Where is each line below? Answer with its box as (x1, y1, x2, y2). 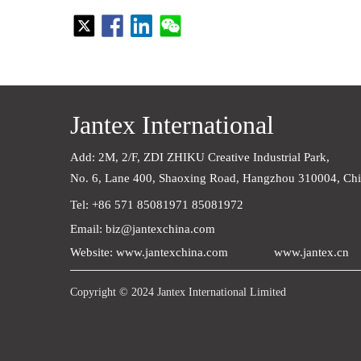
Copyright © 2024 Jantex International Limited (70, 286, 286, 298)
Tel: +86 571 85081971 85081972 (70, 198, 243, 211)
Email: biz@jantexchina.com (70, 222, 215, 235)
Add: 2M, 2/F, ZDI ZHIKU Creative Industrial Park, (70, 151, 342, 164)
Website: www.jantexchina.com (70, 246, 228, 259)
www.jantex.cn (274, 246, 349, 259)
